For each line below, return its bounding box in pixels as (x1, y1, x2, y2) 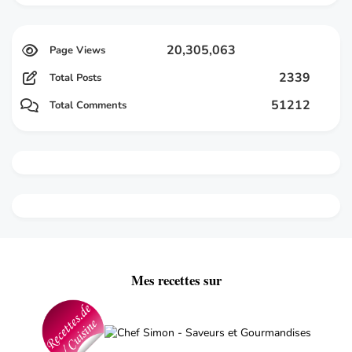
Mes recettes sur (130, 270, 222, 291)
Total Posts (49, 71, 101, 86)
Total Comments (49, 98, 126, 113)
